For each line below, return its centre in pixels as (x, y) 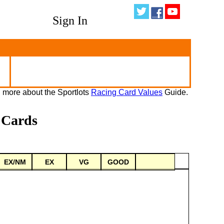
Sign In (70, 20)
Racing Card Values (127, 92)
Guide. (175, 92)
